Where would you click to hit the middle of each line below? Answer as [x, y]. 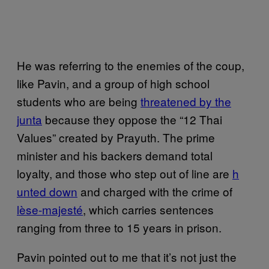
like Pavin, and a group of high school [113, 83]
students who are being [79, 101]
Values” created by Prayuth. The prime [116, 137]
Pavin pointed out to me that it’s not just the [127, 256]
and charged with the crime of [155, 191]
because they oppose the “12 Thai [132, 119]
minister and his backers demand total [115, 155]
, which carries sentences [148, 209]
